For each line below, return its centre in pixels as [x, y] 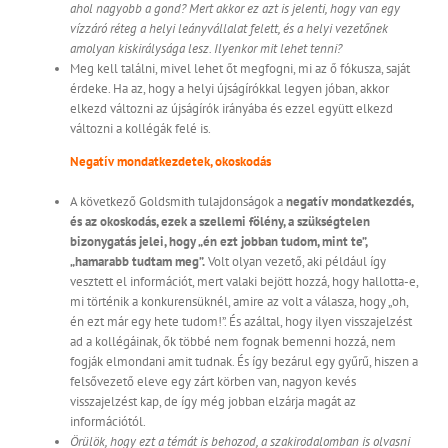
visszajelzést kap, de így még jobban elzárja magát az [213, 402]
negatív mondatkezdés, [349, 202]
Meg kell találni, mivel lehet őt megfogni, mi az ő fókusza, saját [240, 69]
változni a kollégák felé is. [140, 129]
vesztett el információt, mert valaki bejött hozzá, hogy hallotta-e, [244, 282]
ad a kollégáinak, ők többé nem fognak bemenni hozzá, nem [233, 342]
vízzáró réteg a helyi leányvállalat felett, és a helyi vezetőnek [229, 29]
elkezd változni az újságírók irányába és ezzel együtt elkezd [231, 109]
